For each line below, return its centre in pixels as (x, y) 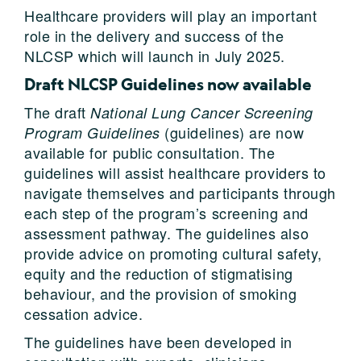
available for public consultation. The (150, 152)
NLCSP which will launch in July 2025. (155, 55)
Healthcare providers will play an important (171, 15)
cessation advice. (84, 313)
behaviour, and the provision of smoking (161, 293)
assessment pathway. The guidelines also (167, 232)
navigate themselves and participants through (180, 192)
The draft (58, 112)
